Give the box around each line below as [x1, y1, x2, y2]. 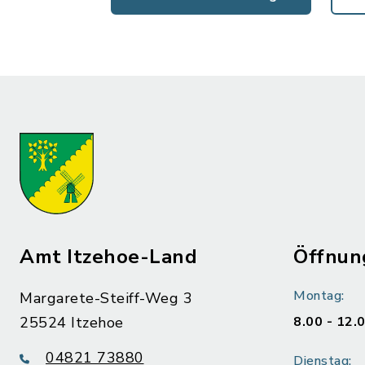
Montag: [293, 287, 345, 305]
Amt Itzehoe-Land [20, 244, 197, 270]
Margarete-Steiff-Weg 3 [20, 288, 192, 308]
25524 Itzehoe [20, 313, 124, 332]
